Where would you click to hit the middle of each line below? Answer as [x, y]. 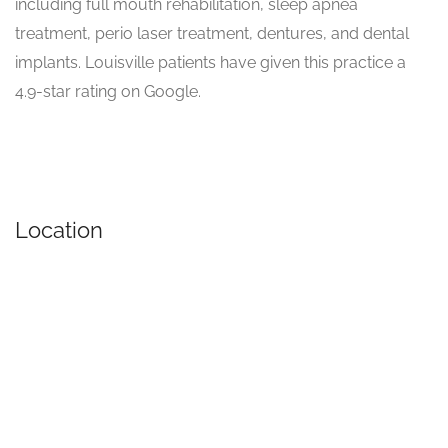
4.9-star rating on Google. [108, 92]
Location [59, 230]
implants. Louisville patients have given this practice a [210, 63]
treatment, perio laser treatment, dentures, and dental [212, 34]
